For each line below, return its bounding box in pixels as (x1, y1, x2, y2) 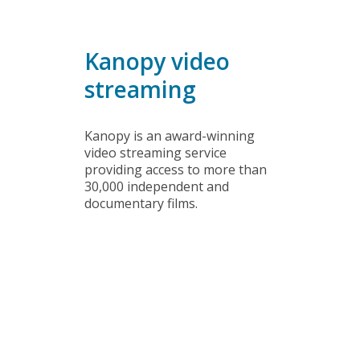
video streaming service (84, 144, 227, 162)
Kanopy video (84, 46, 230, 76)
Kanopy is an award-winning (84, 127, 255, 145)
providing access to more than (84, 161, 267, 178)
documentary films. (84, 194, 198, 212)
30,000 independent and (84, 178, 229, 195)
